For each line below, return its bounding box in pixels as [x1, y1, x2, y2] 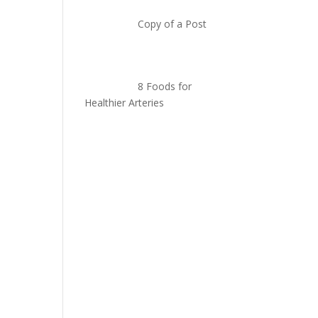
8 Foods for [138, 79, 192, 93]
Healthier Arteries [84, 96, 165, 109]
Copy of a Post [138, 17, 207, 31]
